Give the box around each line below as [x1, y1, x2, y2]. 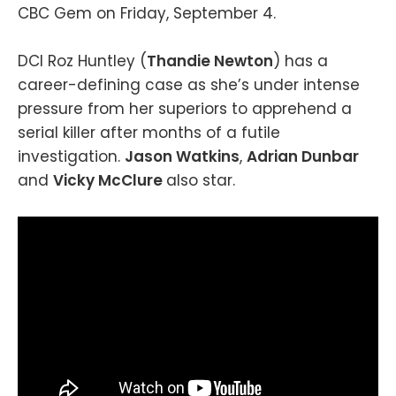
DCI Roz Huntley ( [18, 50, 147, 72]
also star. [166, 170, 235, 192]
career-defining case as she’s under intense [18, 74, 360, 96]
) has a [273, 50, 328, 72]
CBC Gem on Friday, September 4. [18, 3, 276, 24]
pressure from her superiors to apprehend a [18, 98, 352, 120]
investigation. [18, 146, 125, 168]
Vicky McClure [53, 170, 166, 192]
